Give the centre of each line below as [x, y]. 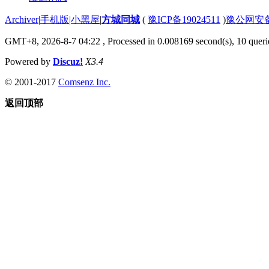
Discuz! [68, 61]
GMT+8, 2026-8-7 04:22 [53, 41]
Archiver [22, 19]
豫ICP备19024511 [184, 19]
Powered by [29, 61]
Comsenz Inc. [84, 82]
